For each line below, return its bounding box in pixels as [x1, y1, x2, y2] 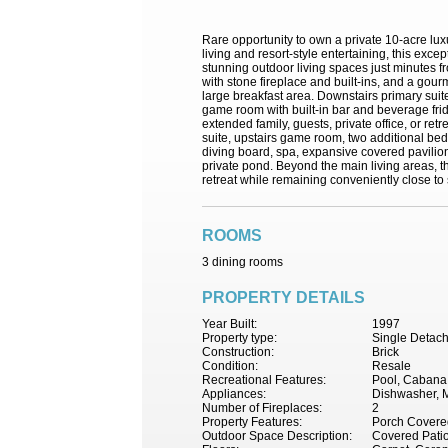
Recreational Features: [202, 373, 326, 387]
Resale [372, 359, 411, 373]
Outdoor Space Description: [202, 429, 352, 443]
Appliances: [202, 387, 266, 401]
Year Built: [202, 317, 257, 331]
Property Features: [202, 415, 302, 429]
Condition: [202, 359, 258, 373]
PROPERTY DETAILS [202, 289, 365, 306]
